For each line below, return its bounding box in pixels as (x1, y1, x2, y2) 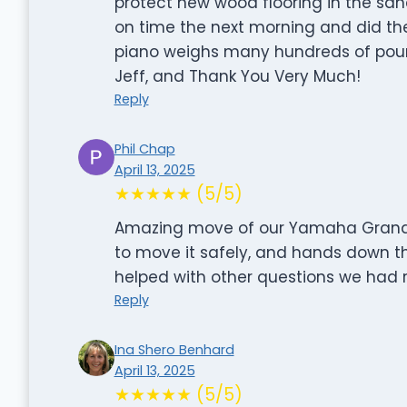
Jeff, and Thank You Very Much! (114, 65, 361, 87)
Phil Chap (114, 139, 175, 158)
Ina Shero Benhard (114, 340, 234, 359)
